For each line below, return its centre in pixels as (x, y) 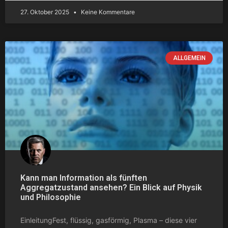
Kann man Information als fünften (84, 178)
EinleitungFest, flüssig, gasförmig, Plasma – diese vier (109, 220)
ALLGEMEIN (189, 58)
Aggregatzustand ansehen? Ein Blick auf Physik (111, 187)
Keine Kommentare (107, 12)
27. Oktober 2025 (46, 12)
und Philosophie (51, 197)
